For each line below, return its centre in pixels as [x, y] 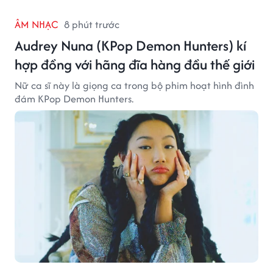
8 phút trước [92, 24]
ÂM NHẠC [36, 24]
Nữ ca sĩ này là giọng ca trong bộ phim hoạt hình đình [134, 85]
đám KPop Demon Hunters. [74, 98]
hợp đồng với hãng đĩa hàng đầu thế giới [135, 64]
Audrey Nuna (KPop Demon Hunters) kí [130, 45]
